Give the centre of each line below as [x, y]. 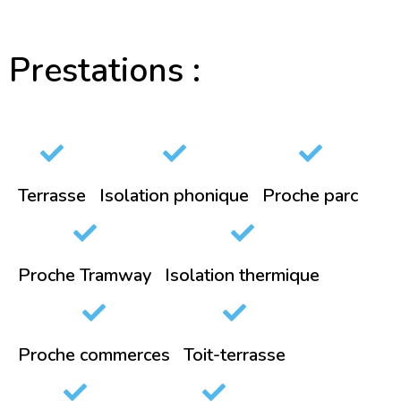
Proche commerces [94, 355]
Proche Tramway [85, 276]
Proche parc [310, 196]
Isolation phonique [174, 196]
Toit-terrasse [235, 355]
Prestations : [105, 71]
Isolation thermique [242, 276]
